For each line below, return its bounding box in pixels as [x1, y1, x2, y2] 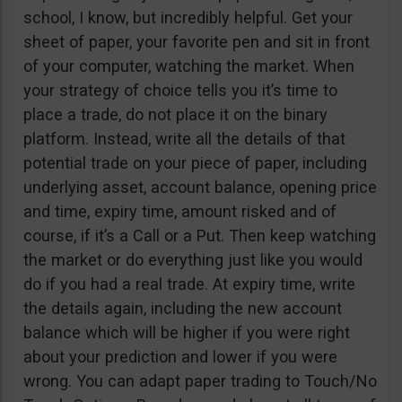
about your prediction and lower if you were [23, 347, 337, 366]
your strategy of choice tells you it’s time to [23, 81, 337, 100]
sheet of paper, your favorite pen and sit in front [23, 32, 370, 51]
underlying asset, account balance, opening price [23, 178, 377, 197]
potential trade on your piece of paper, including [23, 153, 367, 172]
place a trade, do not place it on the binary [23, 105, 328, 124]
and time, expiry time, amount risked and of [23, 202, 336, 221]
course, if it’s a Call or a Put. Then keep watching [23, 226, 376, 245]
